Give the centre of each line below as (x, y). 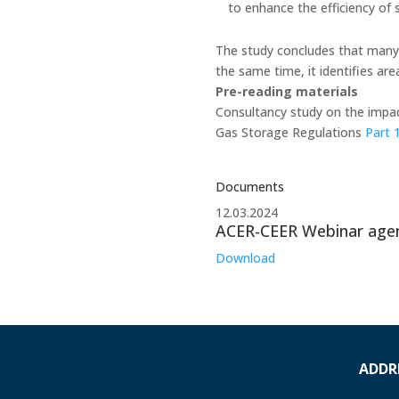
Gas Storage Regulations (290, 132)
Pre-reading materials (286, 91)
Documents (249, 186)
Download (245, 257)
